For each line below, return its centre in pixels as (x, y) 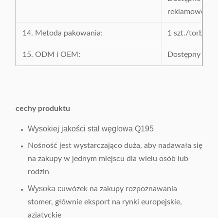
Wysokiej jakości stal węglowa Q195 (91, 129)
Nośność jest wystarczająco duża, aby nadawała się (115, 145)
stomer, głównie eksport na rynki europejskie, (105, 202)
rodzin (38, 172)
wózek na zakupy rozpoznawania (121, 189)
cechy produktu (43, 109)
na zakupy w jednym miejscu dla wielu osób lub (108, 159)
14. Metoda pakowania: (63, 33)
